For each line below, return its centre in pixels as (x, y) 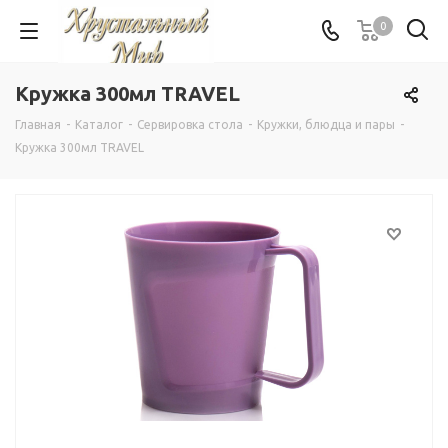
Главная (38, 124)
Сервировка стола (190, 124)
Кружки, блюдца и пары (326, 124)
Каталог (99, 124)
